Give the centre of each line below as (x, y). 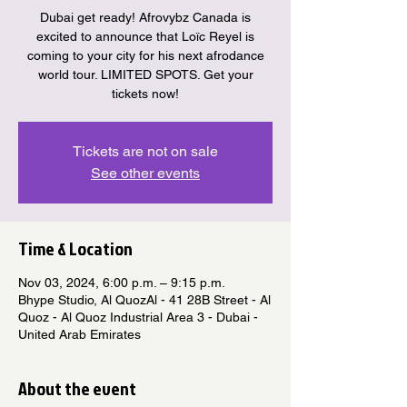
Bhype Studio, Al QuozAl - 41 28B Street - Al (144, 299)
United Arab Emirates (79, 334)
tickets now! (145, 93)
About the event (77, 387)
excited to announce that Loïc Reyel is (145, 36)
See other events (145, 173)
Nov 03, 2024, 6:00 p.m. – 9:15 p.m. (122, 282)
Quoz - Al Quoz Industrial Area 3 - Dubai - (138, 317)
